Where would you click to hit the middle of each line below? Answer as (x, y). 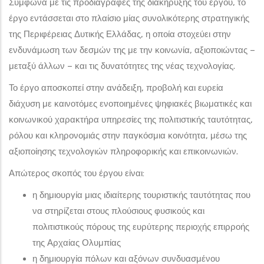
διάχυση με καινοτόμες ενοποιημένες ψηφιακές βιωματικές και (130, 103)
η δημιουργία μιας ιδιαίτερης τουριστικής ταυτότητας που (141, 195)
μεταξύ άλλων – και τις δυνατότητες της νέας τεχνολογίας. (122, 66)
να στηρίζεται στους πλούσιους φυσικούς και (118, 211)
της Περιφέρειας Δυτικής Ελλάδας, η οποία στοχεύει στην (120, 34)
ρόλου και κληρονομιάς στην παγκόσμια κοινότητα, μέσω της (128, 135)
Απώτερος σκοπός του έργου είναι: (77, 173)
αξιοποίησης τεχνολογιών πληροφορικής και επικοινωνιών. (123, 151)
